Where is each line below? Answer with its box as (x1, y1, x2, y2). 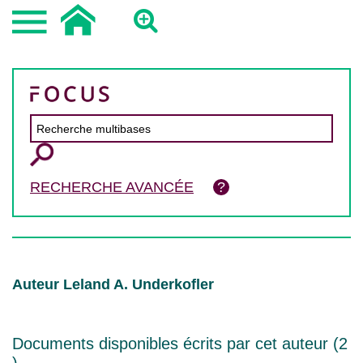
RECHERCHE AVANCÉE (30, 179, 194, 195)
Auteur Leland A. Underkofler (12, 276, 214, 293)
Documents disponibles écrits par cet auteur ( (12, 335, 339, 352)
